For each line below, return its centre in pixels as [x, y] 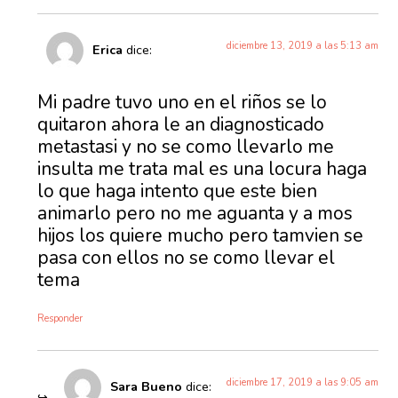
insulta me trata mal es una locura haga [203, 168]
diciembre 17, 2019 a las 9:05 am [302, 382]
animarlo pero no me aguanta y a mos [195, 213]
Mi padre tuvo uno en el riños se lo [183, 102]
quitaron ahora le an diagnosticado [181, 124]
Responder [60, 318]
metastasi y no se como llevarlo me [186, 146]
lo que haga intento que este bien [178, 191]
